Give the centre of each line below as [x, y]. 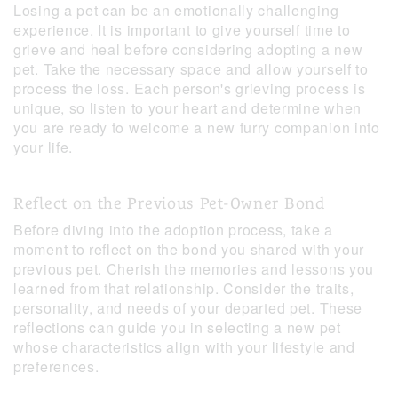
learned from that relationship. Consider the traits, [184, 289]
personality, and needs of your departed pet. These [188, 308]
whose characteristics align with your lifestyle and [184, 347]
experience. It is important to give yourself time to [182, 30]
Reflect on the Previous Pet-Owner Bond [169, 203]
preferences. [56, 367]
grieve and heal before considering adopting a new [188, 50]
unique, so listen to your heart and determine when [188, 108]
